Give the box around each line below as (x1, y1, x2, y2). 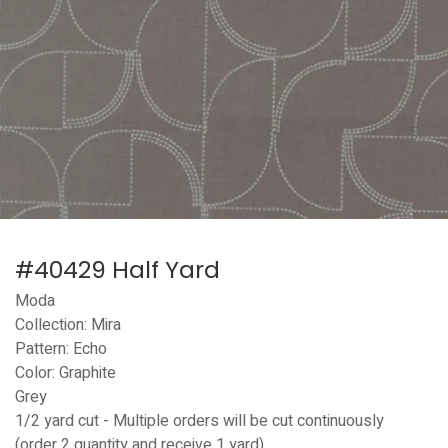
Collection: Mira (15, 312, 121, 337)
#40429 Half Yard (15, 252, 220, 286)
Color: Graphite (15, 360, 116, 385)
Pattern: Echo (15, 336, 111, 361)
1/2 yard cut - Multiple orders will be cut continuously (15, 408, 384, 433)
